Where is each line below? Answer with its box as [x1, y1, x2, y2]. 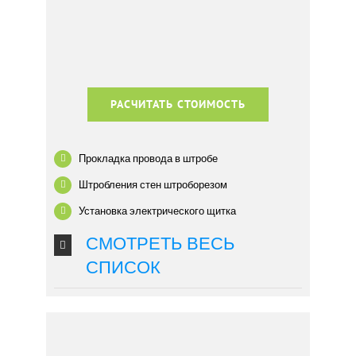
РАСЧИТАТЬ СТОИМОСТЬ [110, 98, 246, 110]
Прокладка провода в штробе [79, 151, 219, 165]
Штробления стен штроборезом [79, 177, 228, 192]
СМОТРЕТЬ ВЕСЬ [86, 234, 235, 254]
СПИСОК [86, 257, 161, 278]
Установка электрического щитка [79, 203, 237, 218]
